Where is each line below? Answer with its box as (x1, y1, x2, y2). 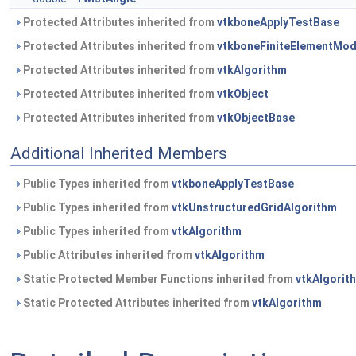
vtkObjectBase (217, 111, 295, 124)
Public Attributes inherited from (21, 249, 195, 261)
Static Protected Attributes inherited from (21, 296, 252, 309)
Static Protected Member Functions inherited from (21, 273, 296, 285)
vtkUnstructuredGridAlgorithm (172, 201, 337, 214)
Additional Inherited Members (10, 144, 227, 163)
